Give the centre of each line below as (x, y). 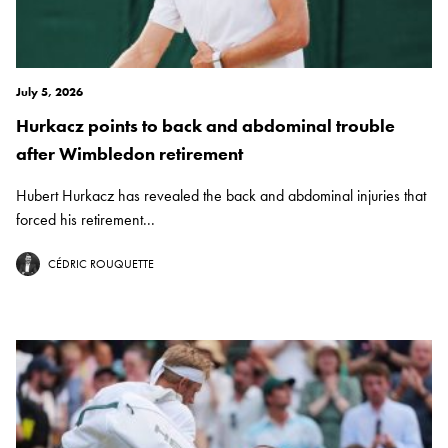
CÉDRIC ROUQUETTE (101, 264)
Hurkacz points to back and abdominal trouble (205, 126)
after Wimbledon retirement (129, 154)
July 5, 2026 (49, 92)
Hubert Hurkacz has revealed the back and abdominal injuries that (221, 196)
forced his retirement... (85, 220)
